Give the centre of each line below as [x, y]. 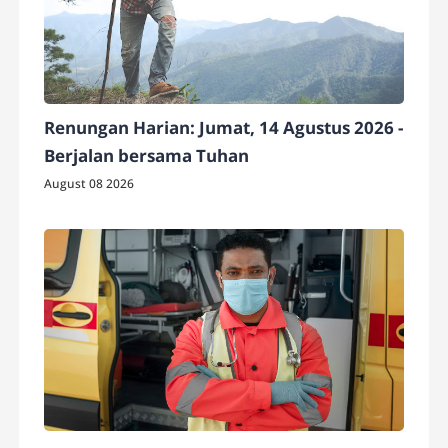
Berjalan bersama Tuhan [147, 155]
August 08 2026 [89, 183]
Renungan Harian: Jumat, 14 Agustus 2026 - [224, 127]
